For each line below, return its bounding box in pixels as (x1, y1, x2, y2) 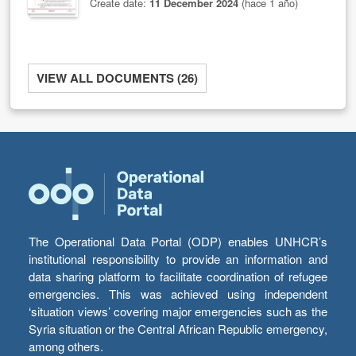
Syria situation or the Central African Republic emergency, (29, 320, 327, 338)
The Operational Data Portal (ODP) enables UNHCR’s (29, 233, 327, 250)
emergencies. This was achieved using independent (29, 285, 327, 303)
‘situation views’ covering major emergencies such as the (29, 303, 327, 320)
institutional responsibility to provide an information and (29, 250, 327, 268)
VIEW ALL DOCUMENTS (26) (37, 68, 199, 87)
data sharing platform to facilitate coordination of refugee (29, 268, 327, 285)
